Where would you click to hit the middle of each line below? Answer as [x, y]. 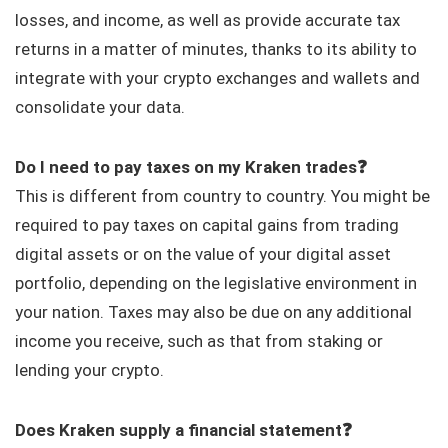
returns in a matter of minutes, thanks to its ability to [216, 48]
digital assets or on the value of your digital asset [203, 253]
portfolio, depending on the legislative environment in [216, 282]
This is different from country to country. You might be [222, 195]
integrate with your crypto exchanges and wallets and [217, 77]
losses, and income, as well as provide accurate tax [207, 19]
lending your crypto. [89, 369]
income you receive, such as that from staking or [199, 340]
